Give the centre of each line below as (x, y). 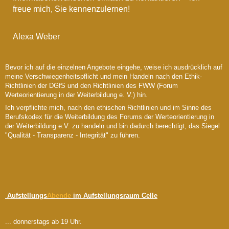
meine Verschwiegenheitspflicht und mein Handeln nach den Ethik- (104, 76)
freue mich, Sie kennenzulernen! (71, 9)
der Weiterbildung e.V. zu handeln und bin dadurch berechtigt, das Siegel (112, 126)
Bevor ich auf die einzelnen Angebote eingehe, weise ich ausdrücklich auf (114, 67)
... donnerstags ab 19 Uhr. (43, 221)
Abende (59, 196)
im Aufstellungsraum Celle (114, 196)
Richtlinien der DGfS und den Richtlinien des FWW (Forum (91, 85)
